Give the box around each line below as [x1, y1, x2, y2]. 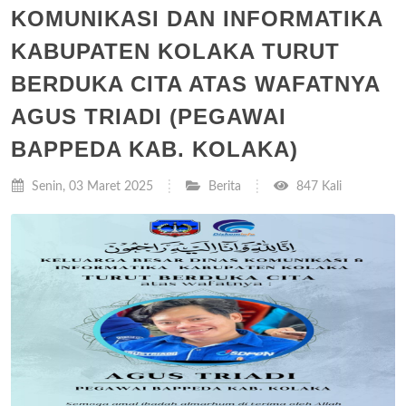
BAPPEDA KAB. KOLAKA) [11, 137, 298, 161]
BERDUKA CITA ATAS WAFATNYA [11, 72, 380, 96]
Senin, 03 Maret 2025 [28, 179, 153, 193]
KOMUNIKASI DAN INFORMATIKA [11, 6, 382, 31]
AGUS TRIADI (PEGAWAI [11, 104, 286, 129]
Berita [208, 179, 241, 193]
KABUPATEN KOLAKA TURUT [11, 39, 340, 63]
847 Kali [293, 179, 342, 193]
